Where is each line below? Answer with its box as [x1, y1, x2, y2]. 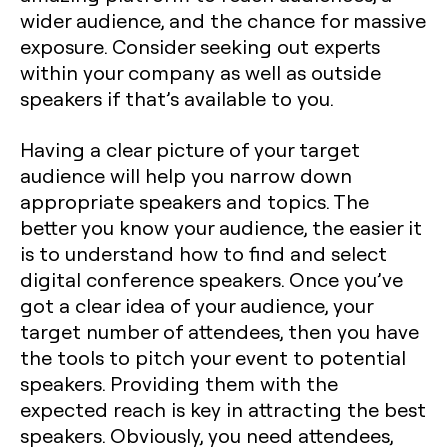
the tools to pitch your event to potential [20, 344, 406, 370]
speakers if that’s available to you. [20, 85, 334, 111]
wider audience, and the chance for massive [20, 7, 426, 33]
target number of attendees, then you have [20, 318, 419, 344]
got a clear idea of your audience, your [20, 292, 373, 318]
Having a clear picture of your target [20, 136, 360, 162]
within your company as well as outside [20, 59, 381, 85]
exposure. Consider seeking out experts [20, 33, 380, 59]
